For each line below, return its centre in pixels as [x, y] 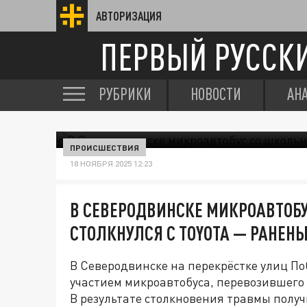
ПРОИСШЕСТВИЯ [105, 147]
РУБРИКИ [125, 94]
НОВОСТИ [216, 94]
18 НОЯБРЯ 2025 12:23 [111, 163]
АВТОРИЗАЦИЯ [129, 16]
